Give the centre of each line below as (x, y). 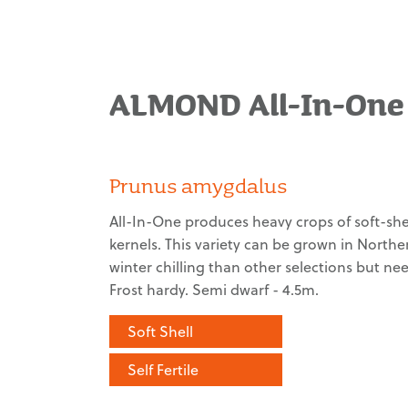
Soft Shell (160, 331)
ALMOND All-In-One (256, 103)
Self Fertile (163, 370)
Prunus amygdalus (198, 185)
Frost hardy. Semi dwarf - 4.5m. (214, 290)
